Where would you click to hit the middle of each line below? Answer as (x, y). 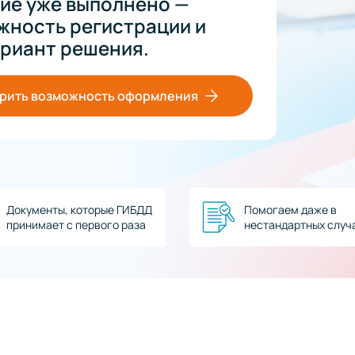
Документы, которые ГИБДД (79, 210)
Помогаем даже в (290, 210)
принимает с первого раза (76, 225)
